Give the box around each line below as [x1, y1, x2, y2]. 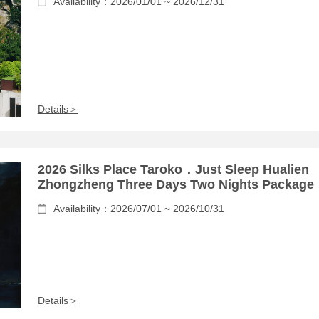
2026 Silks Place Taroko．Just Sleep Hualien [37, 162, 309, 177]
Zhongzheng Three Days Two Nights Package [37, 177, 314, 192]
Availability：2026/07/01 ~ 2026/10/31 [53, 202, 224, 214]
